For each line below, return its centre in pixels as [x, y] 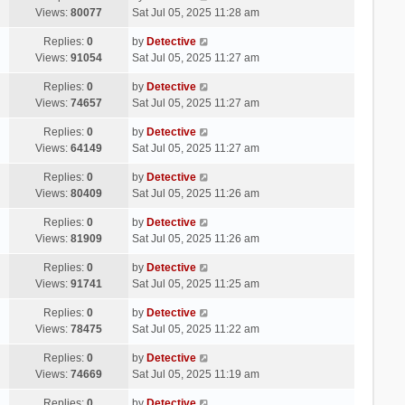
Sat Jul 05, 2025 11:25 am [195, 283]
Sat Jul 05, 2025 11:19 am [195, 374]
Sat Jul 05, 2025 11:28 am [195, 12]
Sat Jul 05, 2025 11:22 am [195, 329]
